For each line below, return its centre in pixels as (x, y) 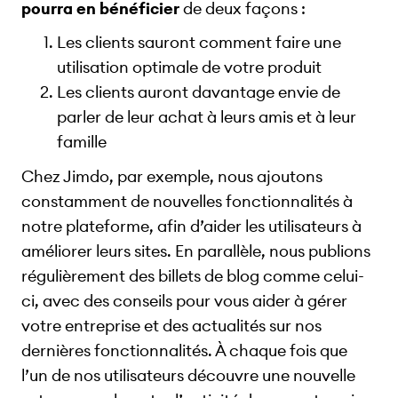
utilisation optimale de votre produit (189, 68)
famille (82, 142)
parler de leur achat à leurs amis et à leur (207, 117)
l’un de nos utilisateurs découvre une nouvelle (188, 376)
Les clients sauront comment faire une (199, 43)
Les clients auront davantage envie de (199, 92)
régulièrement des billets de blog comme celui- (193, 276)
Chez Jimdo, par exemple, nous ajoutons (172, 177)
